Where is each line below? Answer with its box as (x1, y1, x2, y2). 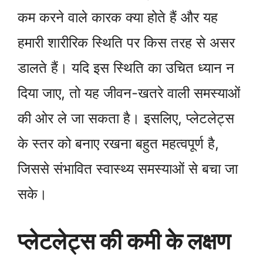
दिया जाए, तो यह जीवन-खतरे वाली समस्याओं (18, 85, 240, 102)
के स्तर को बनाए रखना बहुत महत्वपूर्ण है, (18, 135, 219, 153)
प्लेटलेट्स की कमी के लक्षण (18, 227, 231, 255)
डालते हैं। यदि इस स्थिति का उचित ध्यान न (18, 59, 234, 77)
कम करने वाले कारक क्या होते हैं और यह (18, 9, 218, 26)
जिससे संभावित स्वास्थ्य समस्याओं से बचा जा (18, 160, 238, 178)
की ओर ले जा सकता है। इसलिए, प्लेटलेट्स (18, 110, 234, 127)
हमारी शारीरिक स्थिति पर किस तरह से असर (18, 34, 235, 52)
